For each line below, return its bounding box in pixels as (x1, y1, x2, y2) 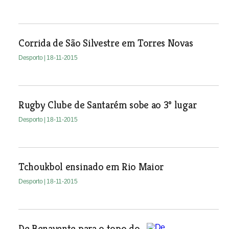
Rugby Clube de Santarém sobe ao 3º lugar (18, 99, 197, 111)
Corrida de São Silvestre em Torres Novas (18, 37, 193, 50)
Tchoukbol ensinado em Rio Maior (18, 161, 164, 173)
